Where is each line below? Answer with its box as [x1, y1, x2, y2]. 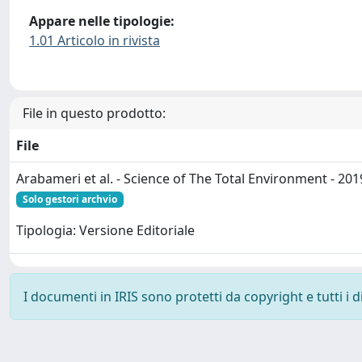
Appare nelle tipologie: [29, 12, 175, 31]
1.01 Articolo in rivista [29, 32, 160, 50]
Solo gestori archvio [22, 192, 117, 206]
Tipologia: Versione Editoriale [16, 221, 195, 240]
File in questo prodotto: [23, 103, 166, 122]
